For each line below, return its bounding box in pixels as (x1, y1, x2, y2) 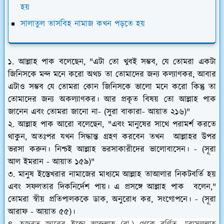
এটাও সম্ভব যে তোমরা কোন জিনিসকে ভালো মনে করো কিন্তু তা (8, 81, 216, 93)
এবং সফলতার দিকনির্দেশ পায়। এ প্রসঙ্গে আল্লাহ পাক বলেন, (8, 181, 212, 193)
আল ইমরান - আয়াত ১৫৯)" (8, 156, 94, 168)
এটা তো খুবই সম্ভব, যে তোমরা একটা (93, 56, 216, 68)
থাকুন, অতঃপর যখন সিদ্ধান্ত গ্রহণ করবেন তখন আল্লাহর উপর (8, 131, 216, 143)
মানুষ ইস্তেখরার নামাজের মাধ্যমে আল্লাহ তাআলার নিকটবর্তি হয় (18, 168, 216, 181)
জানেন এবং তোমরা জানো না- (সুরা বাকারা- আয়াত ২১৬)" (8, 106, 193, 118)
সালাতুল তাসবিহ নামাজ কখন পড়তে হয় (20, 18, 145, 30)
